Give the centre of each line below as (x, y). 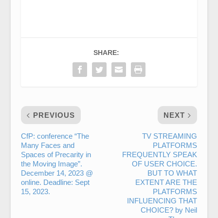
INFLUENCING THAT (162, 201)
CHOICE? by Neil (169, 210)
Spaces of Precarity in (56, 154)
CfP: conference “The (55, 136)
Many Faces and (47, 145)
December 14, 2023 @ (57, 173)
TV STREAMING (170, 136)
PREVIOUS (54, 115)
